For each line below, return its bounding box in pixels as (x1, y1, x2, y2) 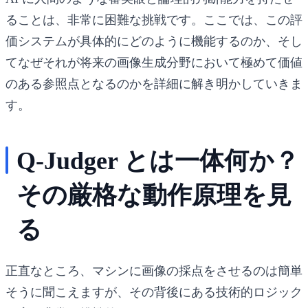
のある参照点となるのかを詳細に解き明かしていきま (5, 76, 302, 91)
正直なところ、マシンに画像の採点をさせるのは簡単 (5, 263, 302, 278)
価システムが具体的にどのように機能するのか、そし (5, 34, 302, 48)
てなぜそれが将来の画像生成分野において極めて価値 (5, 55, 302, 69)
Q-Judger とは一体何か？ (16, 146, 299, 175)
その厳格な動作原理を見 (16, 181, 291, 209)
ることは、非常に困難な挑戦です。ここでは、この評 (5, 12, 302, 27)
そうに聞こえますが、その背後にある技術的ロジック (5, 285, 302, 299)
